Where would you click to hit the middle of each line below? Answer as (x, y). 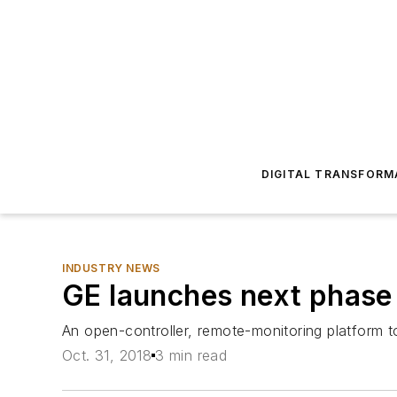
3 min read (191, 356)
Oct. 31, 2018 (107, 356)
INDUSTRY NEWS (111, 268)
